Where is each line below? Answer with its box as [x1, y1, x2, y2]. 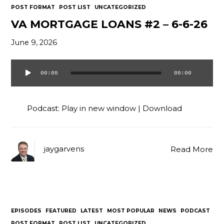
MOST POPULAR [107, 207, 155, 214]
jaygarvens [44, 144, 84, 154]
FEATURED [45, 207, 77, 214]
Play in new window [61, 103, 136, 113]
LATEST [80, 207, 103, 214]
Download [142, 103, 182, 113]
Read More [170, 144, 213, 154]
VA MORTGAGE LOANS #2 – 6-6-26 [11, 17, 208, 31]
